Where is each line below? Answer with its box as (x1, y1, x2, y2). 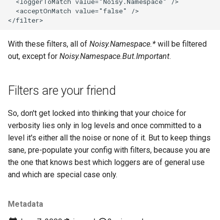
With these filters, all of (8, 39, 89, 49)
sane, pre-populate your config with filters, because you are (8, 145, 210, 155)
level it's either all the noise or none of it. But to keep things (8, 133, 211, 142)
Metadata (8, 199, 43, 209)
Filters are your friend (8, 83, 116, 98)
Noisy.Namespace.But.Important (59, 52, 169, 61)
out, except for (8, 52, 59, 61)
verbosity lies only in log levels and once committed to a (8, 121, 201, 130)
